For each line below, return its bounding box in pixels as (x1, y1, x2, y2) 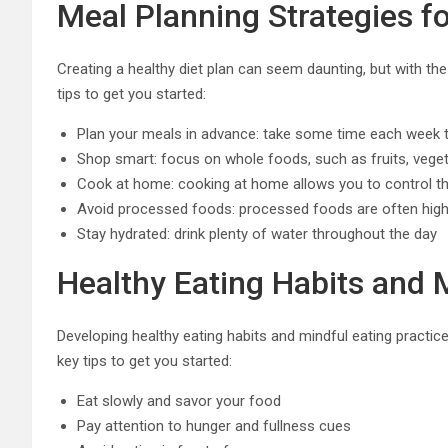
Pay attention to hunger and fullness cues (77, 416, 351, 435)
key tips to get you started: (57, 351, 232, 370)
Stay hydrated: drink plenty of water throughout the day (77, 224, 437, 243)
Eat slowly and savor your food (77, 391, 281, 410)
